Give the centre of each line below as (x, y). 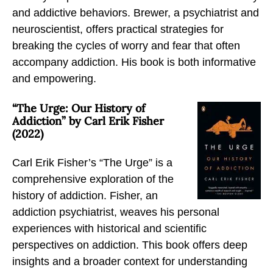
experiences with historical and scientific (109, 228)
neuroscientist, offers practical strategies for (118, 29)
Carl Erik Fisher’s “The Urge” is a (92, 162)
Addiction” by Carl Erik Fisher (88, 121)
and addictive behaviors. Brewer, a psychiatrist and (136, 12)
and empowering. (54, 78)
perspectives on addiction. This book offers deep (130, 245)
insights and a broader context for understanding (130, 261)
